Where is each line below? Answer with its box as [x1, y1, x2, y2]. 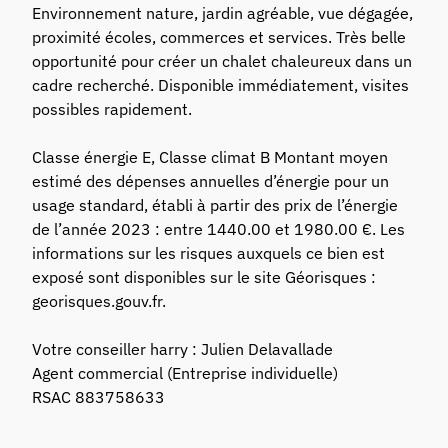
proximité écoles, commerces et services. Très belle [32, 27, 407, 48]
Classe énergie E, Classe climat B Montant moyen [32, 147, 389, 168]
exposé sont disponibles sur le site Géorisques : [32, 267, 377, 288]
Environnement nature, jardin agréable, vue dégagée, [32, 3, 414, 24]
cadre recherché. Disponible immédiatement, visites [32, 75, 410, 96]
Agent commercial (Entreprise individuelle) [32, 363, 339, 384]
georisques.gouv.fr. [32, 291, 167, 312]
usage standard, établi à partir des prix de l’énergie [32, 195, 399, 216]
